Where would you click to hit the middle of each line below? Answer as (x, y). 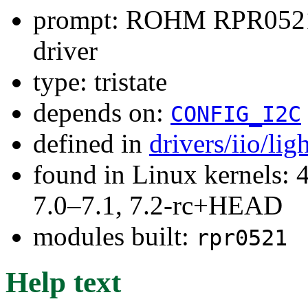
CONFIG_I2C (236, 114)
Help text (63, 282)
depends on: (102, 112)
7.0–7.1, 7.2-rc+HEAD (158, 205)
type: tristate (100, 81)
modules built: (114, 236)
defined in (91, 143)
